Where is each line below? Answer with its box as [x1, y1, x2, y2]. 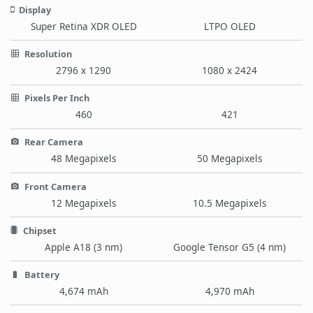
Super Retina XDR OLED [30, 19, 137, 33]
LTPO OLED [203, 19, 256, 33]
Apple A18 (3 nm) [45, 240, 122, 254]
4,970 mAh [205, 284, 254, 298]
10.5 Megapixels [192, 196, 267, 210]
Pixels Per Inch [22, 92, 89, 105]
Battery [22, 268, 59, 281]
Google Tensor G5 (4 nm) [173, 240, 286, 254]
